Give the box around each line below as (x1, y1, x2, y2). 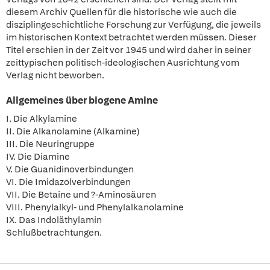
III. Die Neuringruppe (6, 138, 95, 150)
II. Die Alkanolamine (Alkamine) (6, 125, 140, 137)
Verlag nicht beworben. (6, 69, 104, 81)
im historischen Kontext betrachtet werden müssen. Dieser (6, 31, 257, 43)
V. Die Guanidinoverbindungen (6, 163, 134, 175)
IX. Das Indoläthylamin (6, 214, 102, 226)
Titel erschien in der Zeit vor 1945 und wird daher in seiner (6, 44, 251, 56)
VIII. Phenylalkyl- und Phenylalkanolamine (6, 201, 184, 213)
